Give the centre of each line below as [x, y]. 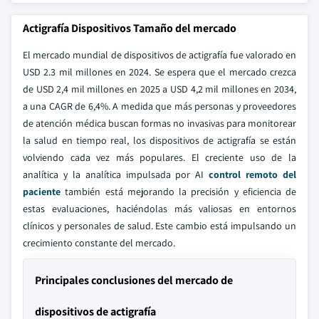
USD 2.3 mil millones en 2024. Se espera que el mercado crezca [159, 72]
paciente [42, 192]
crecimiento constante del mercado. [99, 243]
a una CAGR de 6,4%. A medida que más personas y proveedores [159, 106]
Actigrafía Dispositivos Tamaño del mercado [130, 28]
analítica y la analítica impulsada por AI [116, 174]
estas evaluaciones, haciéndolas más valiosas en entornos [159, 209]
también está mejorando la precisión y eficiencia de [178, 192]
